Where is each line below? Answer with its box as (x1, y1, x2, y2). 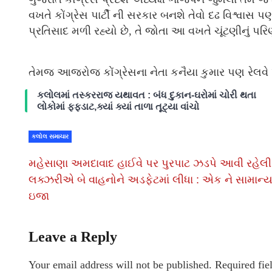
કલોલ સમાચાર (32, 133, 69, 140)
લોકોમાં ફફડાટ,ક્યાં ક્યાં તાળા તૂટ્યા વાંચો (37, 101, 199, 112)
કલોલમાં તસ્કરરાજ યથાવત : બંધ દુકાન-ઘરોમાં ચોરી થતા (37, 90, 256, 101)
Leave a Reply (29, 229, 117, 245)
